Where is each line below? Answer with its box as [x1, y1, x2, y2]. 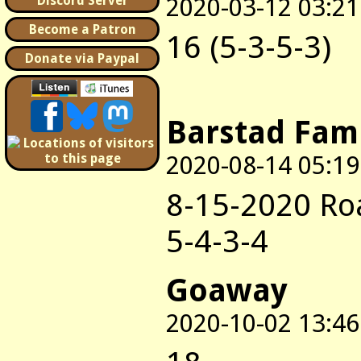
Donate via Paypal [25, 51, 139, 66]
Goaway [166, 272, 288, 309]
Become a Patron [28, 22, 136, 37]
